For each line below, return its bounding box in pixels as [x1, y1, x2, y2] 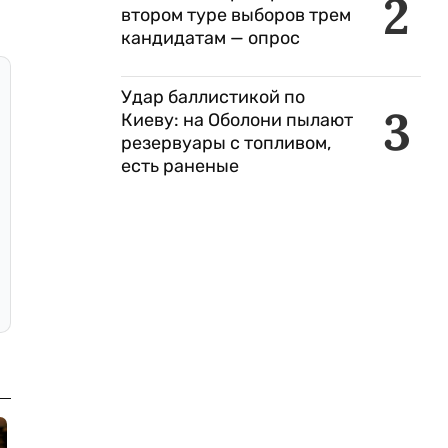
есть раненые [121, 155, 239, 177]
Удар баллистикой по [121, 86, 305, 108]
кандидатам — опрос [121, 27, 300, 49]
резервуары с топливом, [121, 132, 331, 154]
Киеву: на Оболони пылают [121, 109, 353, 131]
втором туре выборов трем [121, 4, 351, 26]
